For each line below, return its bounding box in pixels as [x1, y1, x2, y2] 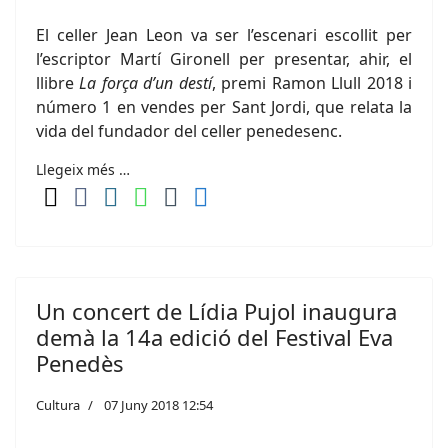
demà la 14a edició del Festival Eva [36, 322, 393, 352]
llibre [36, 72, 80, 94]
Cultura [36, 396, 80, 414]
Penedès [36, 348, 124, 378]
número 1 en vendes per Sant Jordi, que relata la [36, 96, 412, 118]
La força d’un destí [79, 72, 212, 94]
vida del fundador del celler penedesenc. [36, 120, 342, 142]
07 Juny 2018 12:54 [104, 396, 213, 414]
